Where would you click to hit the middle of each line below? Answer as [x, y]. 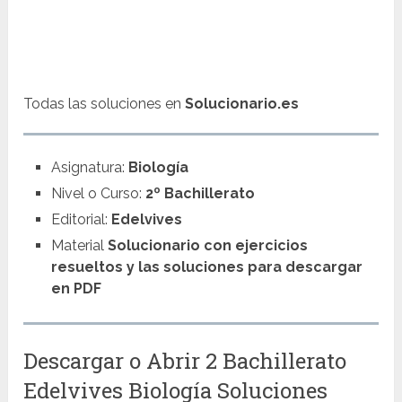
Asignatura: [89, 168]
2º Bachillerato [200, 194]
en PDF [76, 289]
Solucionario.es [242, 104]
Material [79, 246]
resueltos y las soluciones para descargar [206, 267]
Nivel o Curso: [98, 194]
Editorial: [81, 220]
